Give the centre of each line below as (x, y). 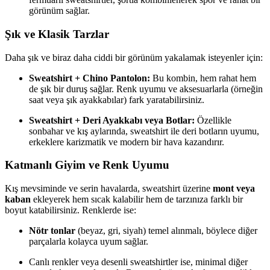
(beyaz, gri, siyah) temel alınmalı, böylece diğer (166, 231)
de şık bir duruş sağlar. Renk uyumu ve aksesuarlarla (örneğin (146, 89)
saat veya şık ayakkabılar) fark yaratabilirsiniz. (117, 99)
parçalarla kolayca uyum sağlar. (89, 242)
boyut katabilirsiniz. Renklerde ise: (71, 210)
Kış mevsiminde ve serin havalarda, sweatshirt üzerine (109, 189)
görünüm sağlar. (59, 11)
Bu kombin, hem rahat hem (203, 78)
